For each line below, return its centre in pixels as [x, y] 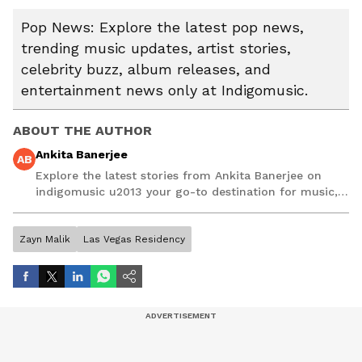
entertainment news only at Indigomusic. [164, 90]
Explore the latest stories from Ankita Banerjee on [179, 176]
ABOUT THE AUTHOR [82, 131]
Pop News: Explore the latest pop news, [162, 27]
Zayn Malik [45, 240]
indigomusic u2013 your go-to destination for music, [187, 192]
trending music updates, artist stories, [156, 48]
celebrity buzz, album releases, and [146, 69]
